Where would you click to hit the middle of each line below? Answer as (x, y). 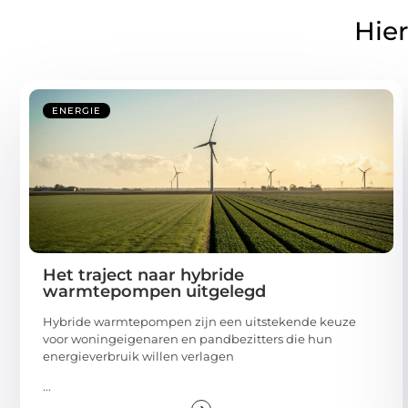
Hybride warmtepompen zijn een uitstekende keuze (199, 321)
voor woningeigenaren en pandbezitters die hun (188, 338)
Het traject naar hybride (143, 275)
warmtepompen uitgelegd (154, 291)
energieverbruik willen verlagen (138, 356)
